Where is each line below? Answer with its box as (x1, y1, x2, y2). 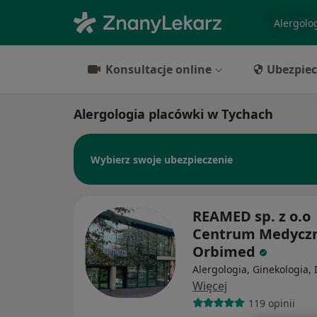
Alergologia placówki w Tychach (74, 105, 273, 122)
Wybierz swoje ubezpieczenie (91, 152, 233, 166)
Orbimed (192, 242, 259, 261)
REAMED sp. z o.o (192, 207, 311, 226)
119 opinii (248, 296, 295, 310)
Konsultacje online (105, 62, 212, 77)
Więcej (192, 278, 227, 294)
